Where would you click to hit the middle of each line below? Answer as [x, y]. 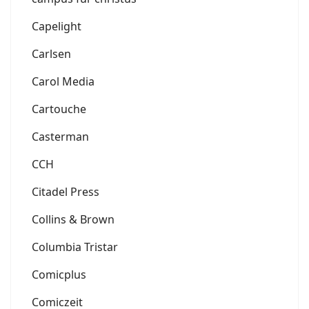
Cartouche [59, 109]
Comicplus [59, 274]
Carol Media [63, 81]
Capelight [57, 26]
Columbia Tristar [75, 247]
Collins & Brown [73, 219]
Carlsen [51, 53]
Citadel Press [66, 191]
